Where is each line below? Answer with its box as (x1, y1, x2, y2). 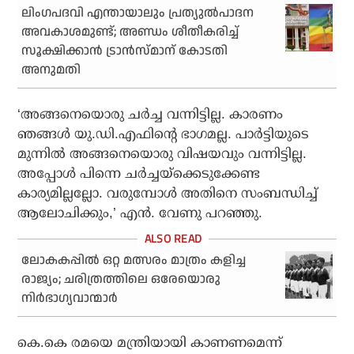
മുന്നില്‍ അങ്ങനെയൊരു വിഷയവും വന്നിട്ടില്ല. (17, 146, 307, 162)
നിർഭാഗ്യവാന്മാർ (21, 289, 119, 308)
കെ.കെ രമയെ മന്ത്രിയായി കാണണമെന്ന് (17, 335, 283, 351)
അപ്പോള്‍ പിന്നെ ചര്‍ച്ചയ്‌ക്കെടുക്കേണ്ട (17, 166, 261, 182)
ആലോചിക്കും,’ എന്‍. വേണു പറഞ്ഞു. (17, 205, 263, 221)
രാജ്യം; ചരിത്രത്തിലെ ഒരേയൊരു (21, 270, 221, 289)
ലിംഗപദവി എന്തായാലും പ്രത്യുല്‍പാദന (21, 4, 254, 23)
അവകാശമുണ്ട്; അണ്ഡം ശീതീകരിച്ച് (21, 23, 239, 42)
